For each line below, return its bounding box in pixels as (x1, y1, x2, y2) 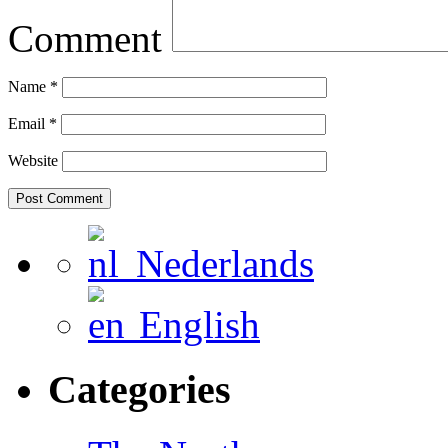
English (119, 303, 260, 347)
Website (8, 152, 58, 170)
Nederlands (116, 242, 314, 286)
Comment (8, 17, 162, 61)
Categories (48, 367, 231, 413)
